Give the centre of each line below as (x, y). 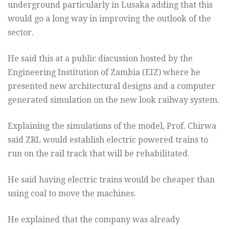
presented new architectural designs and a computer (111, 86)
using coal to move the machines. (72, 194)
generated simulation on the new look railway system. (113, 100)
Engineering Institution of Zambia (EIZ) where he (104, 73)
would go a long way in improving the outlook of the (109, 19)
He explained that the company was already (94, 220)
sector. (21, 33)
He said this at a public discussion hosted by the (100, 59)
